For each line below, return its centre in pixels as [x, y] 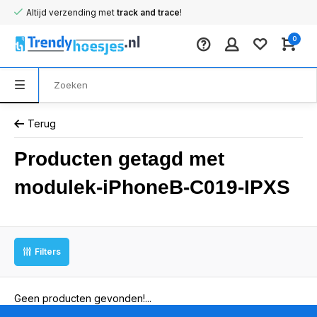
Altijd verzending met [71, 12]
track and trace [148, 12]
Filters [48, 252]
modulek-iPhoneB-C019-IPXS [152, 187]
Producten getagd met [119, 159]
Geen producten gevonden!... [83, 298]
